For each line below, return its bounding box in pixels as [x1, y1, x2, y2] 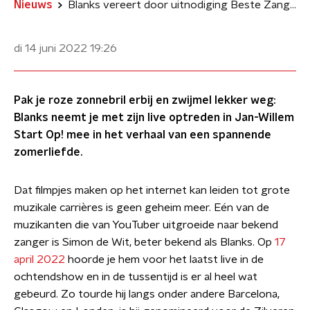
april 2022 [14, 254, 65, 265]
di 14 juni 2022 [14, 43, 87, 54]
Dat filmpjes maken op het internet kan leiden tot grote [14, 185, 290, 196]
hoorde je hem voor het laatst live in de [65, 254, 264, 265]
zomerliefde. [14, 147, 82, 158]
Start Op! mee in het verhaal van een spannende [14, 129, 271, 140]
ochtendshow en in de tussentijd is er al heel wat [14, 271, 257, 282]
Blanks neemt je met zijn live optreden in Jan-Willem [14, 112, 294, 123]
